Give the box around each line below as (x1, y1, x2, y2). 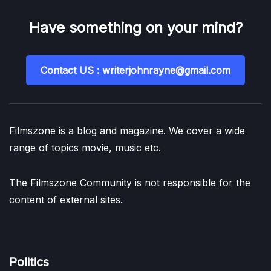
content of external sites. (9, 193, 123, 206)
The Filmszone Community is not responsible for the (9, 176, 250, 189)
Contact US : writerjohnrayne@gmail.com (41, 64, 230, 76)
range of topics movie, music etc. (9, 141, 161, 154)
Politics (9, 254, 49, 269)
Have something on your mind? (28, 18, 243, 36)
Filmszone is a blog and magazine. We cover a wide (9, 124, 245, 137)
